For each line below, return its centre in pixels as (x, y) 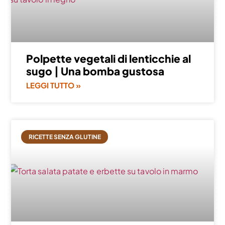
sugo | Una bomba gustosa (95, 71)
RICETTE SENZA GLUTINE (65, 137)
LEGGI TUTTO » (54, 85)
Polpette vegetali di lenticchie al (109, 59)
